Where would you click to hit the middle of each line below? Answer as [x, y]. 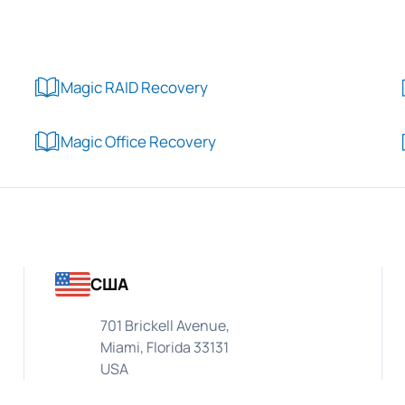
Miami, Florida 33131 [165, 347]
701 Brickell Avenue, [165, 325]
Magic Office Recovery [138, 141]
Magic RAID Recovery [134, 87]
